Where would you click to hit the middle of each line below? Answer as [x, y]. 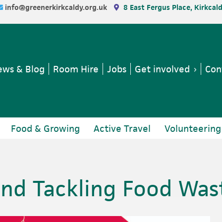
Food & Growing [45, 129]
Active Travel [122, 129]
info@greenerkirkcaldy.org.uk [57, 7]
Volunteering [193, 129]
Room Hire [76, 69]
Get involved [162, 69]
